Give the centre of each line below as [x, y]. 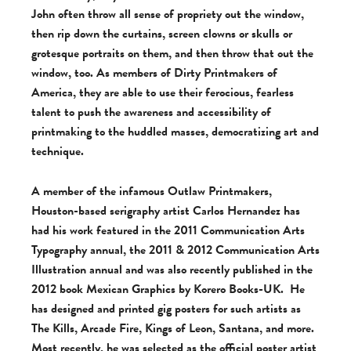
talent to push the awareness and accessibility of [151, 112]
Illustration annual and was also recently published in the [172, 270]
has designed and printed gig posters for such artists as [166, 309]
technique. [58, 151]
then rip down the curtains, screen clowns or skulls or [162, 34]
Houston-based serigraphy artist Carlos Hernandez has [166, 211]
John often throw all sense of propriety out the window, [168, 14]
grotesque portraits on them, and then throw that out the [172, 53]
